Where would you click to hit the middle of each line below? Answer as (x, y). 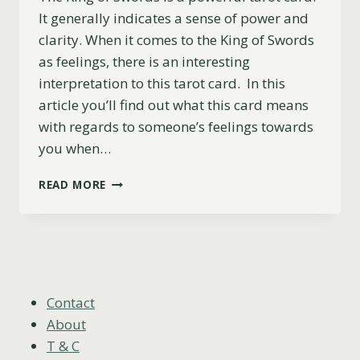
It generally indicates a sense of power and (174, 18)
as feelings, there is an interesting (144, 62)
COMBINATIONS (152, 316)
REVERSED (134, 282)
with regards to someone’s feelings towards (176, 127)
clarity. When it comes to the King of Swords (176, 40)
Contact (71, 302)
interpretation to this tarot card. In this (162, 84)
